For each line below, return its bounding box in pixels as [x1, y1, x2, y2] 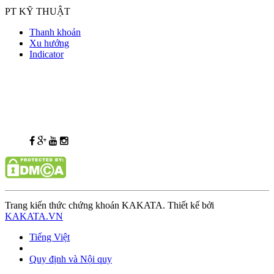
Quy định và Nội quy [29, 254, 112, 265]
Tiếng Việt [29, 232, 70, 243]
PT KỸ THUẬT [5, 6, 70, 17]
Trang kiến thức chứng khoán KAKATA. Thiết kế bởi [5, 200, 214, 211]
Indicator [29, 49, 64, 60]
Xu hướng [29, 38, 69, 49]
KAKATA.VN [5, 211, 63, 222]
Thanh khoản [29, 27, 81, 38]
